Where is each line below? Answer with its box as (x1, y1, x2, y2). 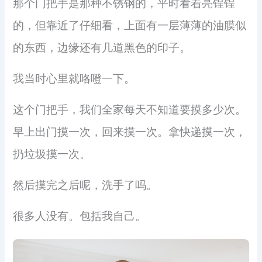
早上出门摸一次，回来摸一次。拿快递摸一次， (13, 125, 247, 139)
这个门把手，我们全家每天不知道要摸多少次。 (13, 102, 247, 116)
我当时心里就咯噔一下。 (13, 71, 136, 85)
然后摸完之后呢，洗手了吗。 (13, 178, 158, 192)
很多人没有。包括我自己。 (13, 209, 147, 223)
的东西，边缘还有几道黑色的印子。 (13, 40, 191, 54)
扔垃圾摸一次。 (13, 147, 91, 161)
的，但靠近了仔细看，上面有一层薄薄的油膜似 (13, 18, 247, 32)
